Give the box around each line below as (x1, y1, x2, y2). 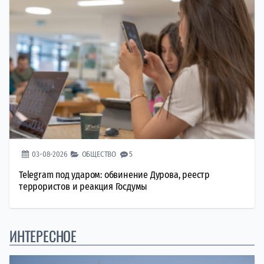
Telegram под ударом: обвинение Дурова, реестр (19, 169, 210, 180)
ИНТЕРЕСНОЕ (9, 225, 77, 246)
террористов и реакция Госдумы (19, 180, 148, 192)
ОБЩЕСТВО (81, 149, 117, 159)
